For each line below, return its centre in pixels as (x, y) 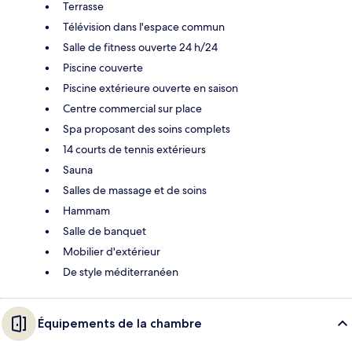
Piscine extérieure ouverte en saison (150, 88)
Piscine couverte (103, 67)
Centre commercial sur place (132, 108)
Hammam (86, 210)
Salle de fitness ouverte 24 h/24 (140, 47)
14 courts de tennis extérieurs (134, 149)
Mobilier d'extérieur (112, 251)
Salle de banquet (104, 231)
